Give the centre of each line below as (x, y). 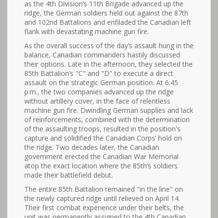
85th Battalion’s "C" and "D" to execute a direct (99, 73)
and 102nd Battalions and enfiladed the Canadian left (108, 22)
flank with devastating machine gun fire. (87, 31)
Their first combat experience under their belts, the (104, 208)
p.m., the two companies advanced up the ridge (99, 92)
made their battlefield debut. (69, 175)
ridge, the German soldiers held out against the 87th (106, 13)
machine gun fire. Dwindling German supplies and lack (109, 110)
